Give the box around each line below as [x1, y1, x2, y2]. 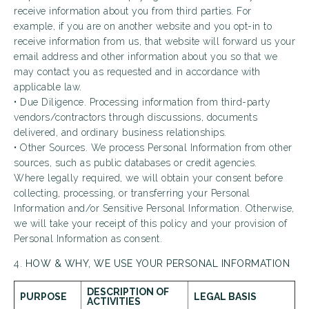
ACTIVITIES [87, 296, 141, 307]
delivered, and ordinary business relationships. [14, 127, 227, 138]
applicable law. [14, 81, 82, 92]
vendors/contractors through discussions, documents [14, 112, 257, 123]
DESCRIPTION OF [87, 286, 169, 297]
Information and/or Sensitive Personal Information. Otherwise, [14, 203, 295, 214]
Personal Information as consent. [14, 233, 162, 244]
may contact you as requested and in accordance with [14, 66, 261, 77]
